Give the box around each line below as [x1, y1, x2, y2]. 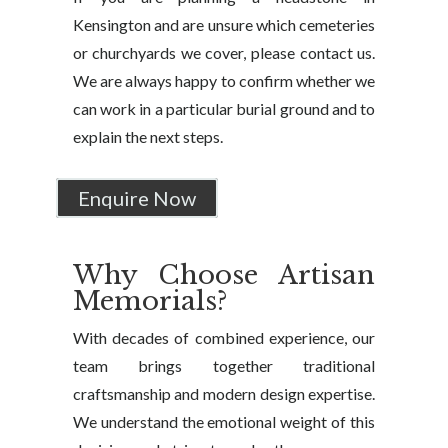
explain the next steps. [72, 127, 223, 146]
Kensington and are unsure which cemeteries [72, 15, 376, 34]
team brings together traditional [72, 356, 376, 375]
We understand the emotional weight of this [72, 412, 376, 431]
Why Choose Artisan [72, 259, 376, 291]
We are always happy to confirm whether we [72, 71, 376, 90]
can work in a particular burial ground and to [72, 99, 376, 118]
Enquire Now [78, 186, 196, 210]
